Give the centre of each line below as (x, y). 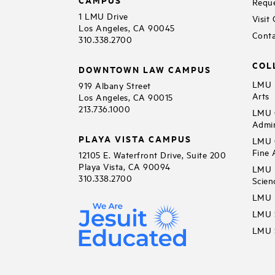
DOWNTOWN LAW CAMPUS (145, 69)
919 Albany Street (115, 85)
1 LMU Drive (103, 16)
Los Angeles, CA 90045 (127, 28)
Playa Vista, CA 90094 (125, 166)
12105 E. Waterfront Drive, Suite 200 (152, 155)
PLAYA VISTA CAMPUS (135, 139)
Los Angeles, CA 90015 (126, 97)
